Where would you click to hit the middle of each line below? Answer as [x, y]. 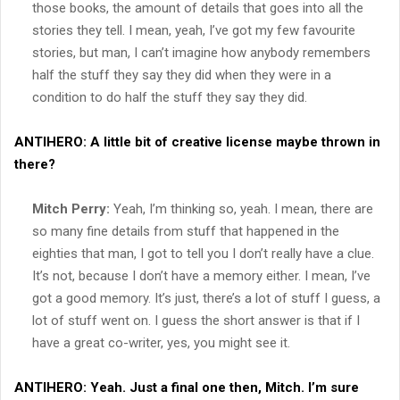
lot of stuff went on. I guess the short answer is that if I [196, 320]
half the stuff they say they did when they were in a [182, 75]
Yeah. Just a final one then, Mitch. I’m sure [223, 387]
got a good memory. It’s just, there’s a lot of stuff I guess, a [206, 298]
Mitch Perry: [71, 208]
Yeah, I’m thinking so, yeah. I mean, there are [242, 208]
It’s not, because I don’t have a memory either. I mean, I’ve [201, 275]
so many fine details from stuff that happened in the [186, 231]
